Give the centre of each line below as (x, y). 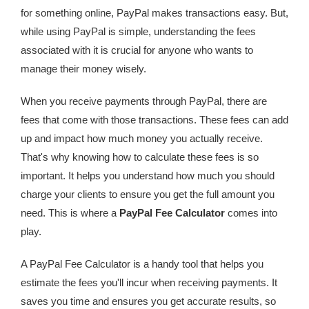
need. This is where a (70, 213)
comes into (251, 213)
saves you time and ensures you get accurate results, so (148, 301)
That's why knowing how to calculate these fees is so (140, 157)
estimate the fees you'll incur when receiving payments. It (149, 282)
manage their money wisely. (83, 69)
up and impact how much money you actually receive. (142, 138)
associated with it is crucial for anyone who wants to (137, 50)
